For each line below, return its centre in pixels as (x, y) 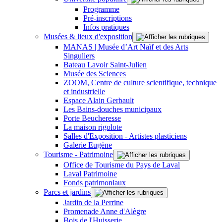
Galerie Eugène (88, 145)
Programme (101, 9)
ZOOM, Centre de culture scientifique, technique (140, 82)
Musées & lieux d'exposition (88, 36)
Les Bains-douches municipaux (112, 109)
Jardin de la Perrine (93, 202)
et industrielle (84, 91)
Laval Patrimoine (90, 173)
